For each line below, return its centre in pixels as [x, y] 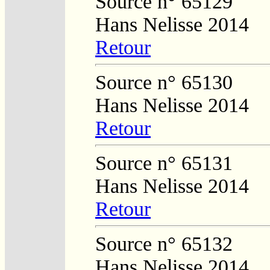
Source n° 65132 [164, 243]
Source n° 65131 [164, 163]
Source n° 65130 [164, 82]
